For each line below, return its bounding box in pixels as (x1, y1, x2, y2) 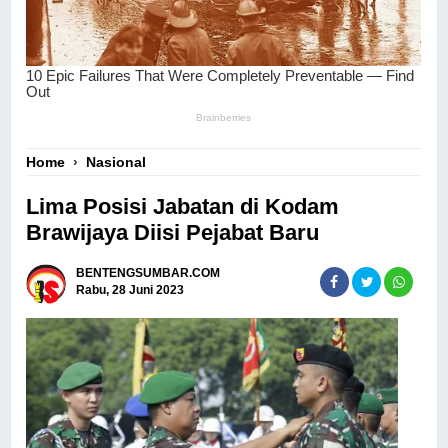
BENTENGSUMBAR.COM (76, 266, 221, 281)
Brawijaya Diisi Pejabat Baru (26, 219, 320, 245)
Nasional (86, 153, 147, 170)
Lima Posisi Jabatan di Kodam (26, 193, 340, 219)
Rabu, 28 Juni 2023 (76, 283, 185, 298)
